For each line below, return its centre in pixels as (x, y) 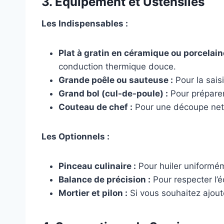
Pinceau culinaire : (97, 166)
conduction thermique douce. (117, 67)
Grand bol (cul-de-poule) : (113, 94)
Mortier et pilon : (93, 193)
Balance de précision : (104, 180)
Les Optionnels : (75, 137)
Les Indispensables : (85, 24)
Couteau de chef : (95, 107)
